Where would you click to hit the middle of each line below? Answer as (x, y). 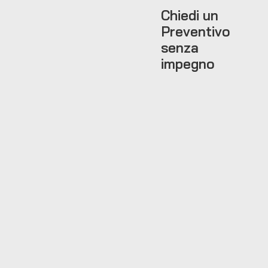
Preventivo (195, 31)
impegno (188, 63)
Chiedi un (189, 15)
